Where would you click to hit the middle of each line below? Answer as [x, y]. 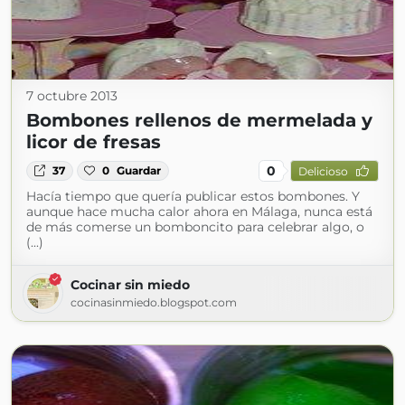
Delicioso [323, 171]
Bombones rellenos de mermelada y [199, 120]
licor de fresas [94, 142]
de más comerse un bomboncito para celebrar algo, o [195, 227]
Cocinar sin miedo [130, 285]
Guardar [139, 170]
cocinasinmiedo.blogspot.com [154, 302]
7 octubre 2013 [72, 96]
